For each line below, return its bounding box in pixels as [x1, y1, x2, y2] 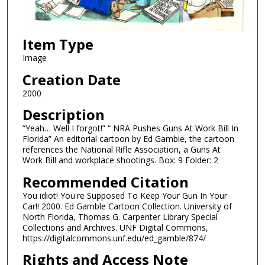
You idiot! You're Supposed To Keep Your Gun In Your [22, 189, 227, 201]
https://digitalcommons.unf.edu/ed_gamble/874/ [22, 232, 206, 244]
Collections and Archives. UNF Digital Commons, [22, 221, 208, 233]
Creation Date [22, 69, 121, 89]
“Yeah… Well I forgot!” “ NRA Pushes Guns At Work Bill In [22, 122, 238, 134]
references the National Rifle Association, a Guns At [22, 144, 221, 156]
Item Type [22, 34, 93, 54]
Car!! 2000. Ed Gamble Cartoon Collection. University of [22, 200, 232, 212]
